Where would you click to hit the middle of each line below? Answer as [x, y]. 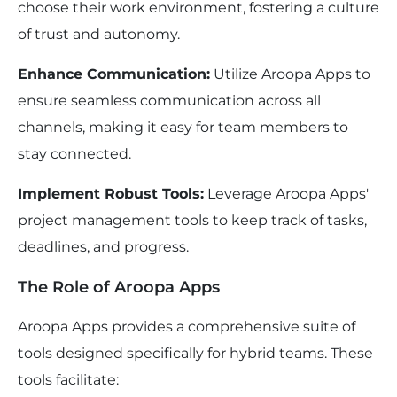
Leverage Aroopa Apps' [286, 194]
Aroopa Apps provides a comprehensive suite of [187, 327]
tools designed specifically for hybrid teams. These [195, 354]
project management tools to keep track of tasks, [192, 221]
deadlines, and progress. [103, 247]
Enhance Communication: [114, 74]
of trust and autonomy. [99, 35]
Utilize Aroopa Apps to [290, 74]
